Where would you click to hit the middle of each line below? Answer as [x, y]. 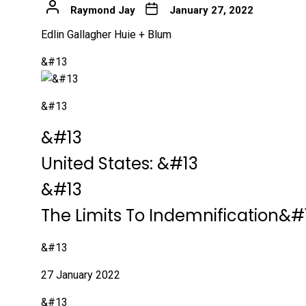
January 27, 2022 [211, 10]
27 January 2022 [81, 275]
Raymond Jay [102, 10]
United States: [99, 163]
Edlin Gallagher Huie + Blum [106, 34]
